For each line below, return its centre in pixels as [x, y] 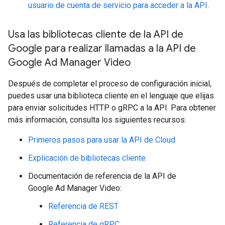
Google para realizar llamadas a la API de [102, 48]
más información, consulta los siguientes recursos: [97, 120]
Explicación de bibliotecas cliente [87, 158]
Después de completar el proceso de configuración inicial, [110, 84]
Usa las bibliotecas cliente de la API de [96, 34]
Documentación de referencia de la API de [102, 176]
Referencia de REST [83, 206]
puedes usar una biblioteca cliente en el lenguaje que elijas [111, 96]
